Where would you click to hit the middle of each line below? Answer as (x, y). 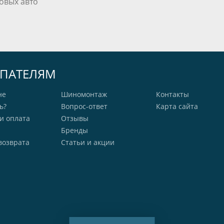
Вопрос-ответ (84, 106)
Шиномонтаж (84, 94)
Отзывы (74, 118)
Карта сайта (177, 106)
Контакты (172, 94)
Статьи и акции (87, 142)
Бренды (74, 130)
